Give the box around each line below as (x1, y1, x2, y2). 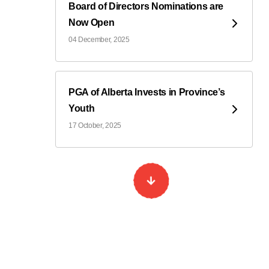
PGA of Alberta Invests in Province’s (68, 86, 225, 97)
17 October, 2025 (68, 121, 121, 130)
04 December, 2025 (68, 35, 130, 44)
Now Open (68, 17, 115, 28)
